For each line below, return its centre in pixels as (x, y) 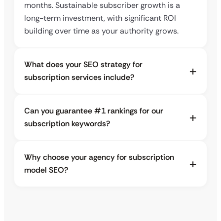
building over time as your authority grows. (101, 31)
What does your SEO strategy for (83, 65)
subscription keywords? (67, 124)
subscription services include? (79, 77)
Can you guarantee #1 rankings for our (94, 111)
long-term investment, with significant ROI (100, 18)
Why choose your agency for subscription (99, 157)
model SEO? (46, 170)
